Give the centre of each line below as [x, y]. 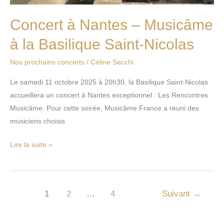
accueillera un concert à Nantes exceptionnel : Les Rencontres [109, 95]
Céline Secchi [112, 62]
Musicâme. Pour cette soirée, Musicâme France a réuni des [104, 108]
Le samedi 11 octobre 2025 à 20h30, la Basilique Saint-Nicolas [109, 82]
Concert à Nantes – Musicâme [111, 24]
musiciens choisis [37, 121]
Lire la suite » [31, 144]
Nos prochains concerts [47, 62]
